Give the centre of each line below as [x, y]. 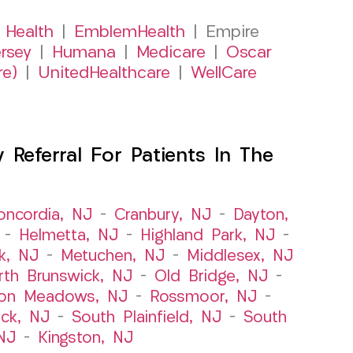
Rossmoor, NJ [203, 297]
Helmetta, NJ [68, 236]
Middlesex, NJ [240, 256]
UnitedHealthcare [104, 73]
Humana [84, 53]
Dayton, [261, 216]
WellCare [224, 73]
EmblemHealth [129, 32]
